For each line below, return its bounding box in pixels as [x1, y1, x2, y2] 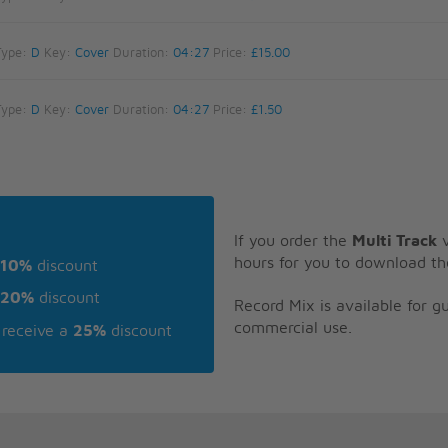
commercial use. [234, 319, 352, 336]
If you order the [234, 232, 352, 249]
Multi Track [352, 232, 437, 249]
